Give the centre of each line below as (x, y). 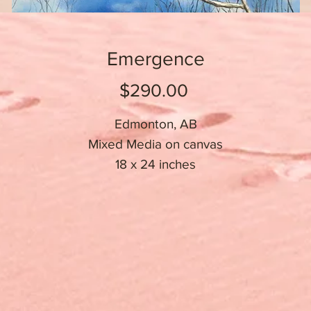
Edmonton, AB (155, 124)
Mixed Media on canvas (155, 144)
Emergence (155, 59)
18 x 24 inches (155, 164)
